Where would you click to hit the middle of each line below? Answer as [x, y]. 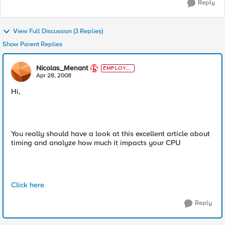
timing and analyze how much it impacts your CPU [96, 143]
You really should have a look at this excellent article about [110, 134]
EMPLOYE [117, 68]
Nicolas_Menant [62, 68]
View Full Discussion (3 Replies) [58, 31]
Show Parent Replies [32, 44]
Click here [28, 185]
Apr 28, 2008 [54, 76]
